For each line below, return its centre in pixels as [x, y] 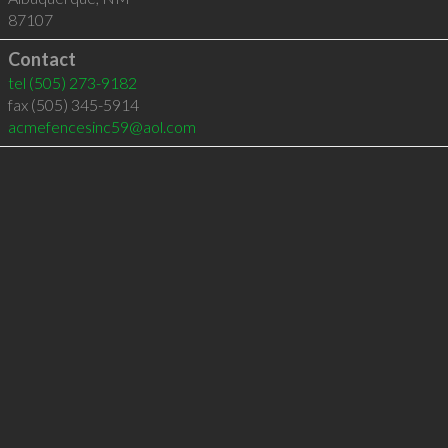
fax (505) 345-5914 [73, 104]
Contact [41, 59]
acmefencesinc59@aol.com [101, 126]
